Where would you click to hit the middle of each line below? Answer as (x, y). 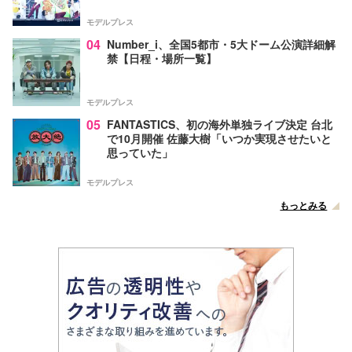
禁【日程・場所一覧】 (162, 58)
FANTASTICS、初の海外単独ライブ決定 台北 (220, 124)
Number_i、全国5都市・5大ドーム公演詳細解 (221, 44)
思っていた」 (140, 152)
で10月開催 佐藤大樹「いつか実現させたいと (219, 138)
